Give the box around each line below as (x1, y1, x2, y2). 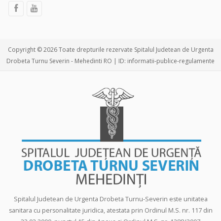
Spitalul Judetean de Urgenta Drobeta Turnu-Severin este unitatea (13, 194, 208, 203)
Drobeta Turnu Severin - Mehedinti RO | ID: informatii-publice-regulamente (6, 57, 215, 66)
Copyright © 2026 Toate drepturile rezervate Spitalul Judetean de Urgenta (7, 45, 214, 54)
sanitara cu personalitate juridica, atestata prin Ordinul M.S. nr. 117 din (8, 206, 213, 215)
